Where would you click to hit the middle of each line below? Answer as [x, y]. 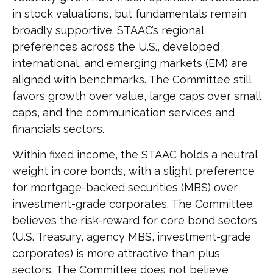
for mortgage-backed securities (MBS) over [125, 188]
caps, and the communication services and [123, 113]
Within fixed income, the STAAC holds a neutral [135, 155]
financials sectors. [58, 129]
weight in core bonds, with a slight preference [133, 171]
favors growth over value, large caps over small [136, 96]
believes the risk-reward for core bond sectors [135, 221]
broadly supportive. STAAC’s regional [108, 30]
